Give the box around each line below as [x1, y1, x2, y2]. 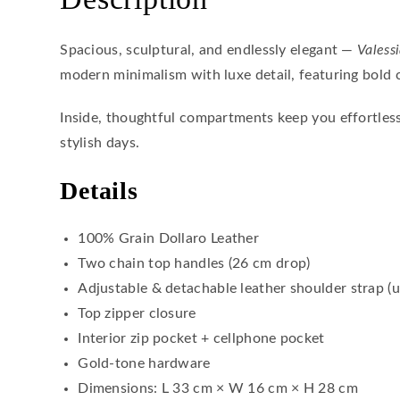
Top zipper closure [78, 306, 196, 321]
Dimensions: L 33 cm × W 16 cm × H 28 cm [78, 381, 358, 396]
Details [60, 177, 138, 205]
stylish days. [60, 136, 140, 151]
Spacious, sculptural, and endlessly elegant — [60, 43, 358, 58]
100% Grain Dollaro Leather [78, 231, 260, 246]
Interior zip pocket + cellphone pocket [78, 331, 325, 346]
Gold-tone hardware [78, 356, 211, 371]
